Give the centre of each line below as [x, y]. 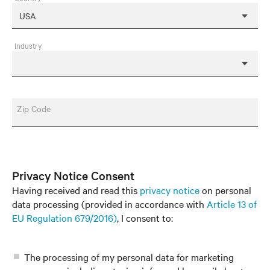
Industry [28, 45]
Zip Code [34, 108]
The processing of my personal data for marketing [129, 257]
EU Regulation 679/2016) [64, 218]
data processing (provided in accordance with [109, 204]
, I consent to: [145, 218]
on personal [225, 190]
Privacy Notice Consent [73, 175]
